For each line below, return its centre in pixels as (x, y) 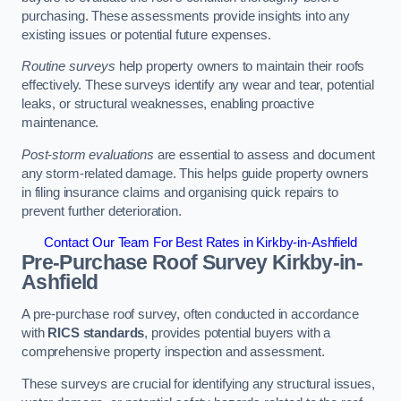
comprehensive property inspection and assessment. (173, 351)
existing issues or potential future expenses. (146, 34)
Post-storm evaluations (88, 154)
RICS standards (96, 333)
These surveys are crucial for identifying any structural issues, (198, 384)
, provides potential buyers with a (238, 333)
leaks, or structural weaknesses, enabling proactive (168, 104)
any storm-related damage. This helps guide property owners (195, 173)
